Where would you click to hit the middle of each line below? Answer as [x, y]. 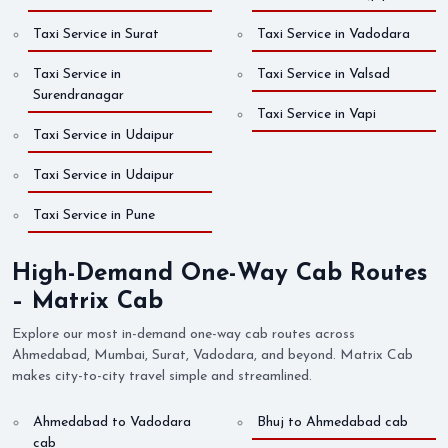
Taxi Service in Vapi [316, 115]
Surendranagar [78, 96]
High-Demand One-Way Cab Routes [219, 274]
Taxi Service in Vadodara [333, 35]
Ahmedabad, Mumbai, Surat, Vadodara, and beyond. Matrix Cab [212, 356]
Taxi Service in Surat [96, 35]
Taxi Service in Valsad [323, 75]
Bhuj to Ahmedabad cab [332, 423]
